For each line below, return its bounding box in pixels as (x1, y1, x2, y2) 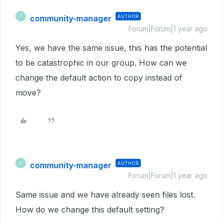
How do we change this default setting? (15, 205, 167, 215)
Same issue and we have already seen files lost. (15, 190, 195, 200)
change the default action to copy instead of (15, 73, 182, 83)
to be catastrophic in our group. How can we (15, 58, 187, 68)
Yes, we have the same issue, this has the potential (15, 43, 207, 53)
